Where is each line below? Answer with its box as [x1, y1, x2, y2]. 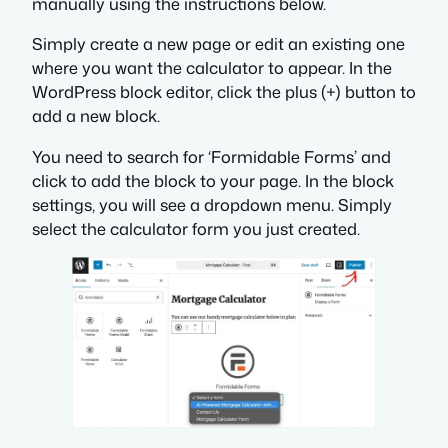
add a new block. [32, 104, 160, 128]
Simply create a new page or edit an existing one [32, 32, 405, 56]
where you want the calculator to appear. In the [32, 56, 392, 80]
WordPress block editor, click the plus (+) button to [32, 80, 416, 104]
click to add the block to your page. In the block [32, 168, 394, 192]
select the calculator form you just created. [32, 216, 360, 240]
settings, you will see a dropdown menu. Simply [32, 192, 392, 216]
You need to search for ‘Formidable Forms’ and [32, 144, 391, 168]
